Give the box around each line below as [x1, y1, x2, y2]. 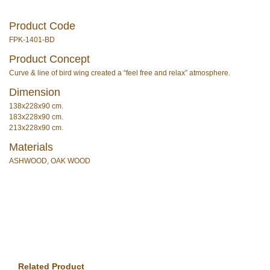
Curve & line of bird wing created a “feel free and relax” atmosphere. [9, 68, 230, 77]
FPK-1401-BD [9, 35, 55, 44]
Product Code [9, 19, 75, 32]
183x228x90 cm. [9, 112, 63, 121]
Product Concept [9, 52, 90, 65]
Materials [9, 140, 53, 153]
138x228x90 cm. [9, 101, 63, 110]
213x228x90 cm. [9, 123, 63, 132]
